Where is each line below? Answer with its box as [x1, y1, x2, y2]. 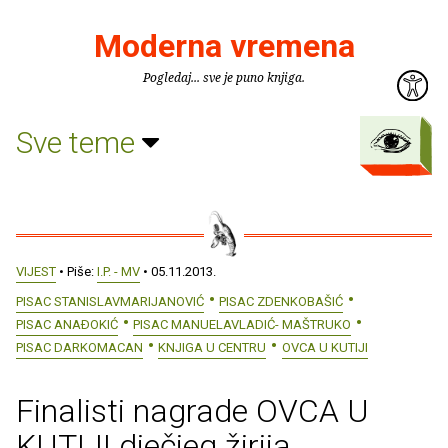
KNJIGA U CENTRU [158, 339, 267, 355]
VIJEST [16, 264, 56, 279]
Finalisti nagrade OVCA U [16, 392, 369, 430]
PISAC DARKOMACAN [16, 339, 143, 355]
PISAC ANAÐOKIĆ [16, 316, 118, 332]
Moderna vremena [93, 27, 355, 65]
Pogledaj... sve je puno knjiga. [143, 69, 305, 86]
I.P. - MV [97, 264, 140, 279]
